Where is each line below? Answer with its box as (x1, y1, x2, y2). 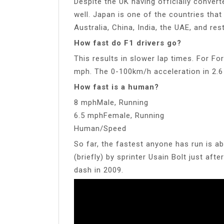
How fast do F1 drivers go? (74, 38, 181, 47)
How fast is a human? (74, 82, 159, 91)
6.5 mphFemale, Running (74, 110, 164, 120)
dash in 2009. (74, 165, 123, 174)
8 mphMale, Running (74, 97, 148, 107)
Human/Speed (74, 123, 126, 133)
